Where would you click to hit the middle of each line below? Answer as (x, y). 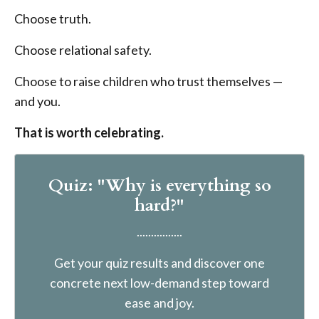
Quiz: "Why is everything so (159, 185)
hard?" (159, 205)
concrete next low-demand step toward (159, 282)
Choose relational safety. (83, 49)
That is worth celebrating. (89, 132)
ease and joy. (159, 302)
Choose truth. (53, 18)
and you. (37, 101)
